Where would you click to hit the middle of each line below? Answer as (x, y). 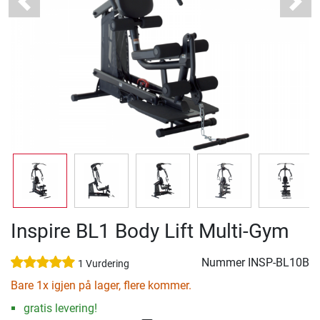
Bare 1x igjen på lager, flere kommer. (101, 286)
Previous (45, 9)
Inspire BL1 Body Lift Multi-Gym (150, 231)
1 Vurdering (104, 264)
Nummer (225, 263)
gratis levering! (60, 309)
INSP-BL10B (279, 263)
